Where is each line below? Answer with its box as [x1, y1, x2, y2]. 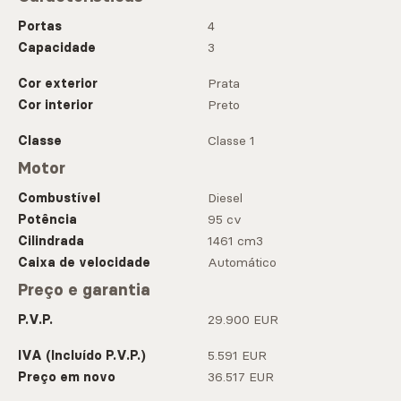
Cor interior [18, 97, 93, 114]
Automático [208, 254, 277, 271]
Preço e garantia [18, 280, 150, 301]
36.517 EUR [208, 369, 274, 386]
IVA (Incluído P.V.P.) [18, 347, 146, 364]
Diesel [208, 190, 243, 207]
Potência [18, 211, 77, 228]
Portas [18, 18, 62, 35]
